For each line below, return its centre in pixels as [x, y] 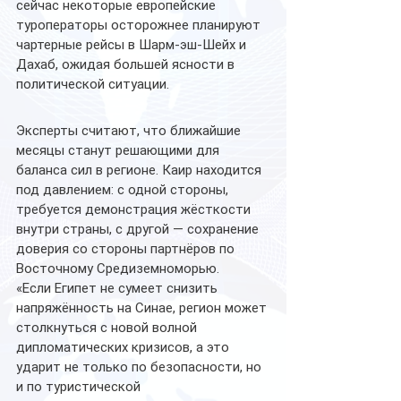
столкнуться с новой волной [108, 327]
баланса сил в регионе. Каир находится [141, 170]
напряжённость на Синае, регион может [143, 307]
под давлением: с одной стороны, [124, 189]
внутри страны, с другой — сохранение [139, 229]
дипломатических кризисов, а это [124, 347]
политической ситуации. [93, 84]
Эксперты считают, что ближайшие [130, 130]
